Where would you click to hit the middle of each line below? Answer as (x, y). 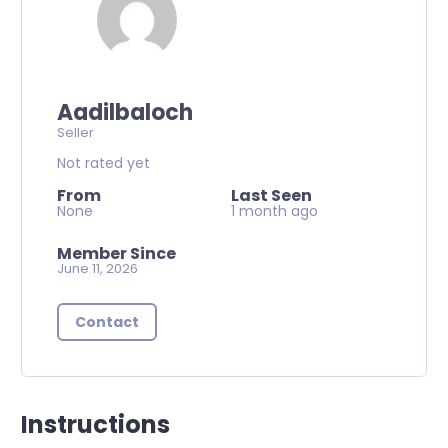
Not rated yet (103, 163)
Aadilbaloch (125, 113)
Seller (75, 133)
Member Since (116, 254)
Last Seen (271, 196)
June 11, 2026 (97, 269)
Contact (107, 322)
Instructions (95, 425)
